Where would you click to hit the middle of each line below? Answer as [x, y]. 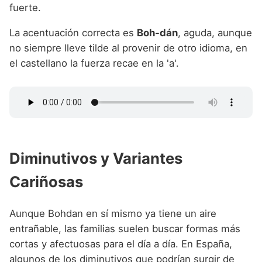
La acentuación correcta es [73, 33]
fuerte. [25, 8]
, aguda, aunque [215, 33]
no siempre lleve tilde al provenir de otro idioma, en [128, 48]
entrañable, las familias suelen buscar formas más [125, 229]
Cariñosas [46, 181]
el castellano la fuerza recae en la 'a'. [94, 63]
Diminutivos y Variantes [96, 158]
